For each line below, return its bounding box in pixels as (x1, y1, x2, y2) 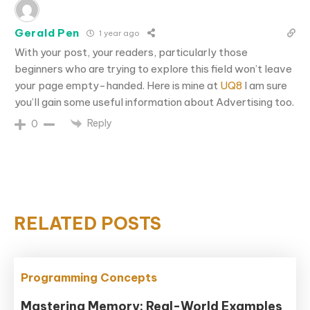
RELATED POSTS (14, 212, 161, 235)
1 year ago (97, 28, 140, 39)
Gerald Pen (15, 26, 80, 40)
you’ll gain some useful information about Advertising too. (15, 95, 294, 109)
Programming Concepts (21, 270, 158, 284)
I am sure (242, 78, 287, 92)
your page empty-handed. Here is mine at (15, 78, 220, 92)
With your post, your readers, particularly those (15, 45, 248, 59)
